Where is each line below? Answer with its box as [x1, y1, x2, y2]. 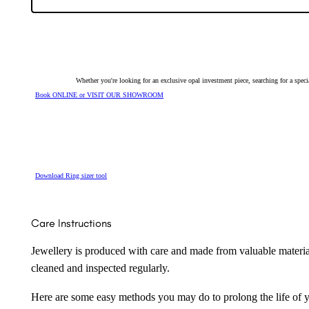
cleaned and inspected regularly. [30, 262, 170, 275]
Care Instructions [30, 216, 112, 230]
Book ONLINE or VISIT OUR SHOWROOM [35, 91, 164, 99]
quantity [30, 8, 53, 17]
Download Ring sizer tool [35, 171, 108, 179]
